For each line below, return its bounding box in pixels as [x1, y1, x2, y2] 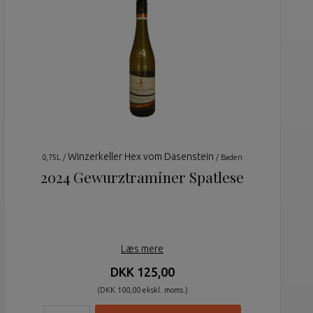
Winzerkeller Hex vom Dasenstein [68, 151, 214, 163]
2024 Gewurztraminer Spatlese [41, 167, 245, 187]
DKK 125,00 [110, 265, 175, 279]
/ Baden [214, 153, 243, 162]
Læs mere [121, 243, 164, 255]
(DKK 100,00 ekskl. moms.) [96, 286, 188, 295]
